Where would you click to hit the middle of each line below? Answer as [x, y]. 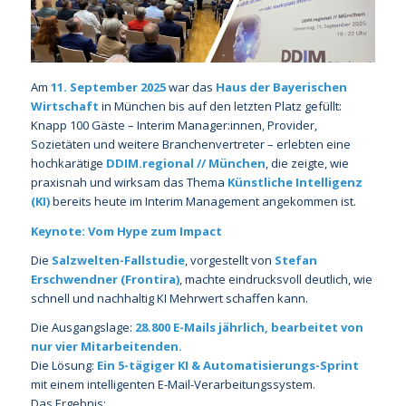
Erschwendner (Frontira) [105, 279]
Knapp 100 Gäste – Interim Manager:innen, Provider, [174, 126]
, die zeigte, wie [307, 164]
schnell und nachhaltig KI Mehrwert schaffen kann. [169, 298]
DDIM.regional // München [185, 164]
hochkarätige [68, 164]
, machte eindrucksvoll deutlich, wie [275, 279]
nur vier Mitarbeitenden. [106, 346]
